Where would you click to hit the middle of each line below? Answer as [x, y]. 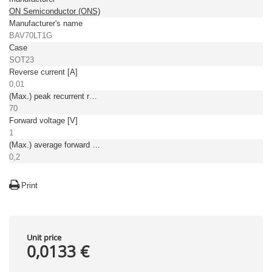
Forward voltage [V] [43, 121]
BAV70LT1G [31, 36]
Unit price [44, 237]
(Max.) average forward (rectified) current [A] [96, 145]
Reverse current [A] [43, 72]
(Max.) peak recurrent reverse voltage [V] [93, 96]
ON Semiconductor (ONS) [55, 11]
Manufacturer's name [46, 23]
